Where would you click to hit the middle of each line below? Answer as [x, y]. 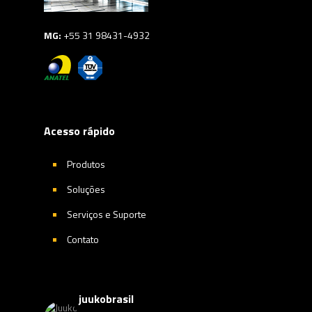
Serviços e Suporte [107, 214]
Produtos [86, 164]
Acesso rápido [79, 131]
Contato [83, 239]
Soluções [86, 189]
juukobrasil [106, 299]
